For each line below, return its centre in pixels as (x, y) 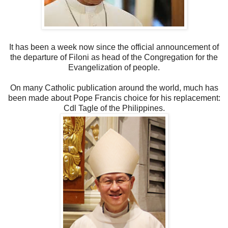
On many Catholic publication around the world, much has (114, 88)
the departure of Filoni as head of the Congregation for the (114, 57)
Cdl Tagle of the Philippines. (114, 108)
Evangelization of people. (114, 67)
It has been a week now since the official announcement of (114, 47)
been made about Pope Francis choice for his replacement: (114, 98)
